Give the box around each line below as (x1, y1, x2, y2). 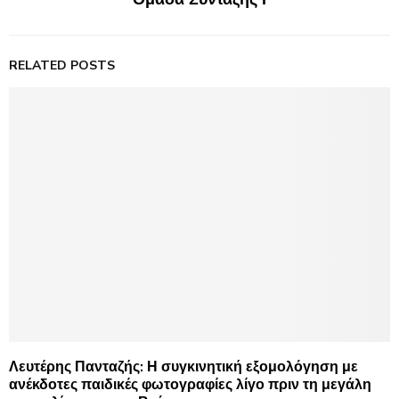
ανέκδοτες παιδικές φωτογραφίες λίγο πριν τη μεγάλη (9, 374, 371, 395)
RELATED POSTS (9, 57, 115, 75)
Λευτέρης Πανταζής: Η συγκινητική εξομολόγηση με (9, 356, 358, 377)
